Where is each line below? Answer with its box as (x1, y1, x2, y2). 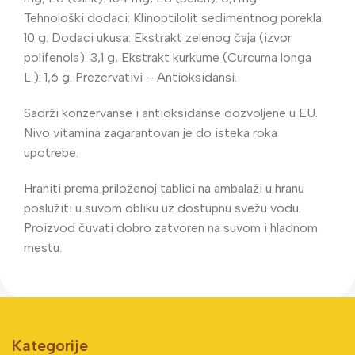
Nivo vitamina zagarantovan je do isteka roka (24, 124, 277, 140)
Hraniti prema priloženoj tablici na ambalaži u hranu (24, 180, 304, 196)
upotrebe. (24, 144, 78, 160)
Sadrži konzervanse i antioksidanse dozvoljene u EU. (24, 105, 318, 120)
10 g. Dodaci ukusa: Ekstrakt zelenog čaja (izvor (24, 29, 292, 45)
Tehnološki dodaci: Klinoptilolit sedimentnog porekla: (24, 10, 324, 25)
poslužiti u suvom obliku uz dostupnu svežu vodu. (24, 200, 301, 216)
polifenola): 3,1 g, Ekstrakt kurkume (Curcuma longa (24, 49, 311, 65)
